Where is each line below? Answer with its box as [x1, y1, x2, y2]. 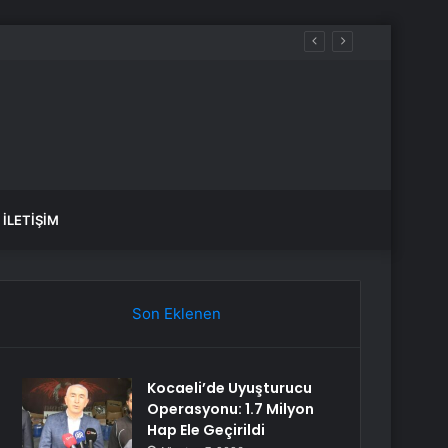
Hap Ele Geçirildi [147, 420, 266, 440]
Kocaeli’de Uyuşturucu [147, 378, 313, 398]
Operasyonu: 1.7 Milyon [147, 399, 315, 419]
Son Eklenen [131, 304, 221, 323]
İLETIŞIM [3, 212, 59, 228]
